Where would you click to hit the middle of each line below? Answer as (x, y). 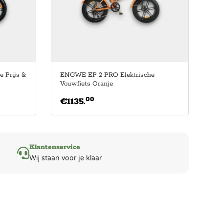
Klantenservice (55, 147)
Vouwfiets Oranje (86, 84)
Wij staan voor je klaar (66, 158)
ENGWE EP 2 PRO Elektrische (107, 75)
